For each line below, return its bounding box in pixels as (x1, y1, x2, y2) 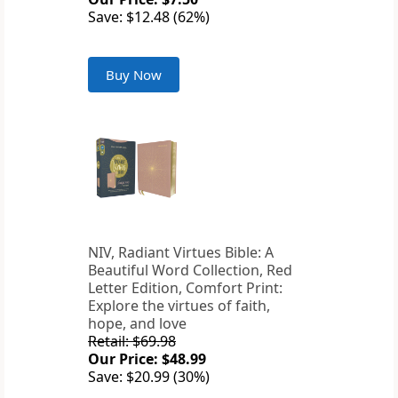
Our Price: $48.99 (88, 349, 206, 370)
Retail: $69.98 (88, 331, 176, 352)
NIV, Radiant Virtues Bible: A (88, 243, 274, 263)
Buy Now (106, 66, 162, 84)
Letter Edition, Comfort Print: (88, 278, 283, 298)
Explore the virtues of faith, (88, 296, 270, 316)
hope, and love (88, 314, 187, 334)
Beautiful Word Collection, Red (88, 260, 292, 281)
